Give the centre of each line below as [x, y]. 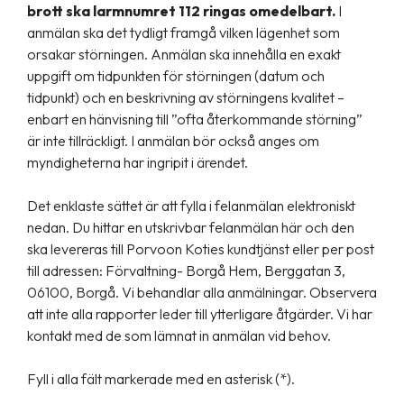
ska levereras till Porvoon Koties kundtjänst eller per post [201, 249]
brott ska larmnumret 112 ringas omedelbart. [181, 11]
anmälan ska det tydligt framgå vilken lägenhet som [184, 32]
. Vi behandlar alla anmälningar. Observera [246, 292]
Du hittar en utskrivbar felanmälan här [188, 227]
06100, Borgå [71, 292]
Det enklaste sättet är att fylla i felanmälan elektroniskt [191, 206]
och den [330, 227]
